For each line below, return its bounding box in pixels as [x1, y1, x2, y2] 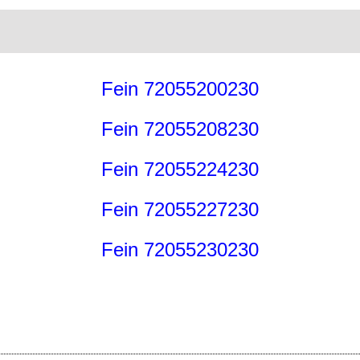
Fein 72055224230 [101, 158, 259, 181]
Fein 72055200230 [101, 78, 259, 100]
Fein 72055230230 [101, 239, 259, 261]
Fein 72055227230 [101, 198, 259, 221]
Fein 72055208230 [101, 118, 259, 141]
